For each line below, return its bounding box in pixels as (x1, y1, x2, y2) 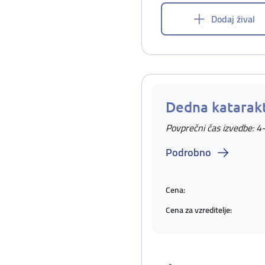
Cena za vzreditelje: (166, 202, 232, 218)
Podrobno (166, 143, 211, 162)
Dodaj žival (211, 10, 255, 28)
